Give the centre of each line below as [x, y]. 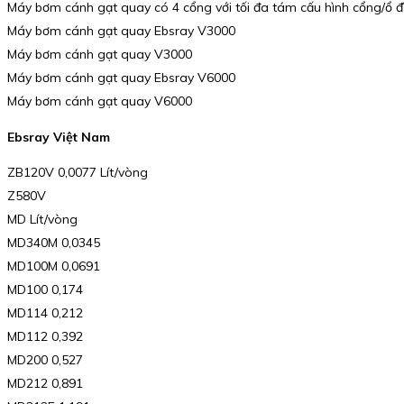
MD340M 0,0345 [54, 243]
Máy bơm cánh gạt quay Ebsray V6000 [121, 77]
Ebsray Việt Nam [59, 137]
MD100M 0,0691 [54, 266]
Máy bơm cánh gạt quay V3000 [100, 54]
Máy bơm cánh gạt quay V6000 [100, 101]
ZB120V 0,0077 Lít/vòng [78, 173]
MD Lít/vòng [42, 220]
